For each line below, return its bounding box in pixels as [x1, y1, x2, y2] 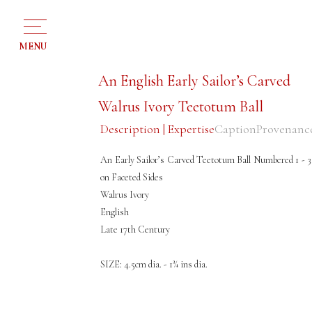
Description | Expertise [100, 121, 215, 136]
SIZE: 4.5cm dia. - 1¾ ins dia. [100, 258, 208, 270]
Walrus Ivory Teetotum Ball [98, 97, 264, 116]
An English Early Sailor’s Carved [98, 72, 291, 90]
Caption [214, 121, 257, 136]
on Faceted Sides [100, 171, 164, 183]
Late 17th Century [100, 224, 171, 235]
